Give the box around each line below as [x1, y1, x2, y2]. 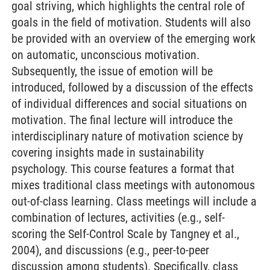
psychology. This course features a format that [11, 162, 234, 176]
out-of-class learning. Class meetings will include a [11, 194, 257, 209]
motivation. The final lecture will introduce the [11, 113, 233, 127]
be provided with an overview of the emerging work [11, 31, 256, 46]
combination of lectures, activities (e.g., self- [11, 210, 225, 225]
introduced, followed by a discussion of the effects [11, 80, 253, 95]
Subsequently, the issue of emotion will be [11, 64, 213, 78]
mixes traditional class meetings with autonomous [11, 178, 255, 192]
